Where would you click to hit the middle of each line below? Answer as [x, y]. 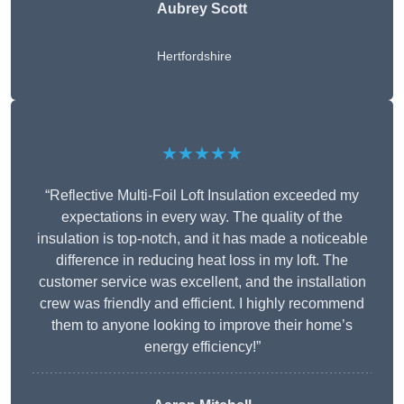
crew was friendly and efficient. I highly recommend [202, 304]
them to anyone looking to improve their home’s [202, 326]
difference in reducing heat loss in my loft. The [202, 261]
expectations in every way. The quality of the [202, 217]
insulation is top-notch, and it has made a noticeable [202, 239]
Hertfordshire [194, 56]
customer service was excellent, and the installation [202, 282]
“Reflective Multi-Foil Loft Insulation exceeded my [202, 196]
